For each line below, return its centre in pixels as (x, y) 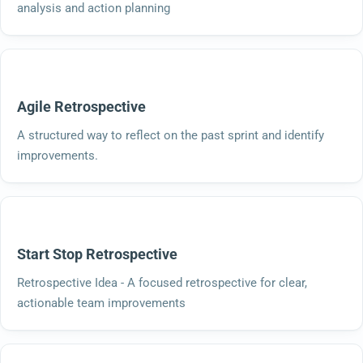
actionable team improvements (101, 303)
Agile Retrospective (81, 106)
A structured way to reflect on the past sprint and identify (171, 135)
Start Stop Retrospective (97, 254)
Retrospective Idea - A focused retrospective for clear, (162, 282)
